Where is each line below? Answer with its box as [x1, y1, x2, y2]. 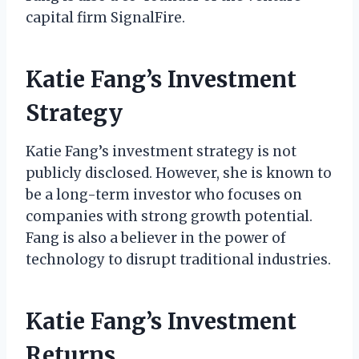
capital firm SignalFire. [26, 8, 185, 26]
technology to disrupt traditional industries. [26, 250, 331, 268]
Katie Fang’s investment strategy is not [26, 142, 296, 160]
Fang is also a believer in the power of [26, 228, 286, 247]
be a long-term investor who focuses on [26, 185, 302, 204]
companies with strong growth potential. [26, 207, 313, 225]
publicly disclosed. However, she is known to [26, 163, 332, 182]
